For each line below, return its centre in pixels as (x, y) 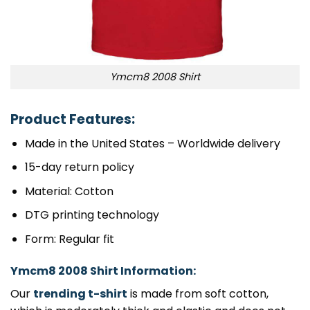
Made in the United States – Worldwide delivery (152, 143)
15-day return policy (79, 167)
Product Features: (73, 119)
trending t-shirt (80, 293)
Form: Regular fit (69, 239)
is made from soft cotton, (198, 293)
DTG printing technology (92, 215)
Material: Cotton (69, 191)
